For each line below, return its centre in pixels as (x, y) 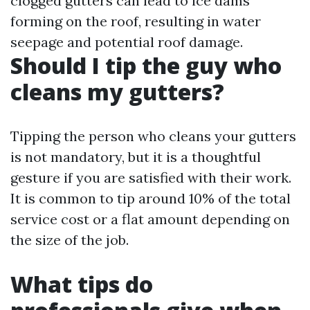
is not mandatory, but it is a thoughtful (136, 157)
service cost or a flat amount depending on (150, 219)
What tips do (82, 284)
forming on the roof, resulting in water (136, 21)
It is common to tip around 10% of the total (151, 198)
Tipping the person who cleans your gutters (153, 136)
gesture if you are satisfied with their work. (151, 177)
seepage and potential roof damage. (127, 42)
